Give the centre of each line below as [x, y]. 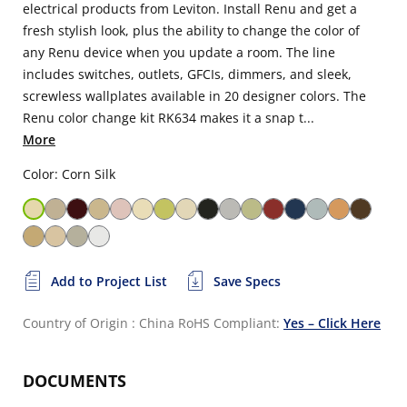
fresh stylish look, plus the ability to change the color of [191, 30]
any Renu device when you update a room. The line [179, 52]
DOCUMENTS [74, 381]
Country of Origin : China [99, 323]
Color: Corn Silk [69, 174]
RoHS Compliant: [231, 323]
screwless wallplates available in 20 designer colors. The [194, 96]
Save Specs [247, 281]
